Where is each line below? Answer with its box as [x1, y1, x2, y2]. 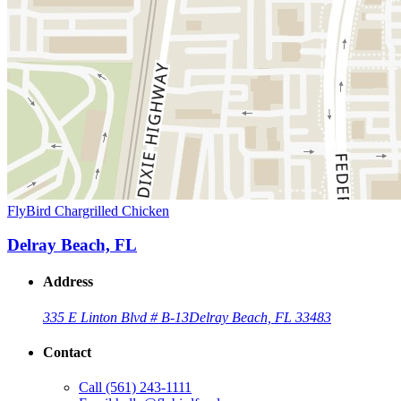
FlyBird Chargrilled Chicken [7, 202, 169, 218]
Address [43, 274, 93, 290]
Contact [43, 345, 91, 361]
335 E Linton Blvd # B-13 [43, 309, 189, 325]
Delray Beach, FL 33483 [189, 309, 331, 325]
